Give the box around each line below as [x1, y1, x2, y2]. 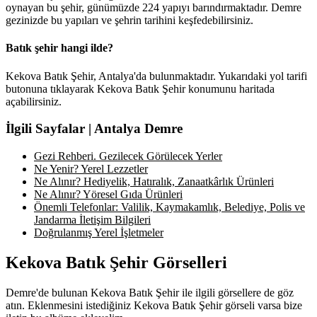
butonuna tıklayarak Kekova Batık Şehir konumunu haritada [6, 82, 275, 95]
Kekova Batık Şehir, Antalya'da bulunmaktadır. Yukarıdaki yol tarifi [6, 69, 307, 82]
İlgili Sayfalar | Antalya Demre [6, 121, 183, 137]
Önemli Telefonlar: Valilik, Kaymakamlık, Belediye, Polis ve [34, 201, 305, 214]
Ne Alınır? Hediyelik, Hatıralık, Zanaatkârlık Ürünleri [34, 175, 274, 188]
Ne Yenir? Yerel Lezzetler [34, 163, 148, 175]
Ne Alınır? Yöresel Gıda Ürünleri [34, 188, 183, 201]
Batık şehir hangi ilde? [6, 42, 113, 54]
